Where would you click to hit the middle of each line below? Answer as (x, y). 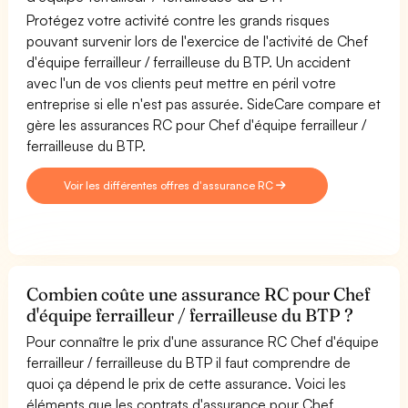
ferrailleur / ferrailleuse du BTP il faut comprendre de (189, 362)
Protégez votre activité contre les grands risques (178, 20)
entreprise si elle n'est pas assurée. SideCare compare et (204, 103)
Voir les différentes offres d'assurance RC (170, 185)
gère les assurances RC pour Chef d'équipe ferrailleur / (197, 124)
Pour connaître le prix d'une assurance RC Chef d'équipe (203, 341)
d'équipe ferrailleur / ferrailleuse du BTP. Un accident (189, 61)
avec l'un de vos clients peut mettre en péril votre (182, 82)
